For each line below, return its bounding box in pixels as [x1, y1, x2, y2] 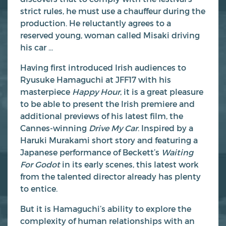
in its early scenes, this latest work [62, 159, 199, 169]
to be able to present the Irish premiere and [20, 98, 195, 108]
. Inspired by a [138, 123, 193, 133]
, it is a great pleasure [120, 86, 203, 96]
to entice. [20, 183, 58, 193]
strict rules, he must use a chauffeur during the [20, 6, 205, 16]
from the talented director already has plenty [20, 171, 201, 181]
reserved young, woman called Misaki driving [20, 30, 200, 40]
